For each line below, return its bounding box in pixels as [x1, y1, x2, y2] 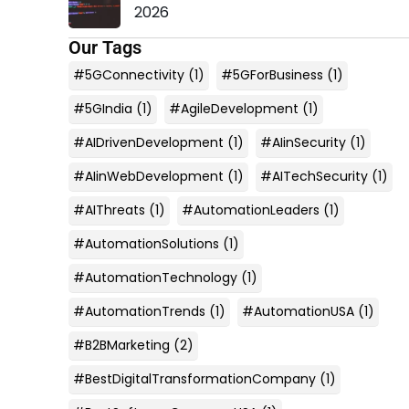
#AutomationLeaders [181, 200, 320, 219]
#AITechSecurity [259, 166, 368, 185]
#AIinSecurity [259, 132, 346, 152]
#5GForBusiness [220, 65, 323, 84]
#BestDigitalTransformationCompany [72, 369, 316, 388]
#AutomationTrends [72, 301, 205, 320]
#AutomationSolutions [72, 234, 219, 253]
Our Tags [68, 36, 142, 58]
